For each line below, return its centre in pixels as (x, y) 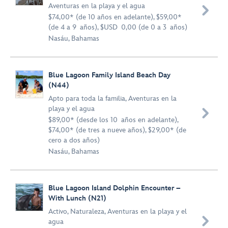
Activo (58, 211)
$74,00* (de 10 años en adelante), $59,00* (115, 17)
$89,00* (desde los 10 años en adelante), (113, 120)
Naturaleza (87, 211)
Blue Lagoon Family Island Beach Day (109, 75)
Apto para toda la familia (87, 98)
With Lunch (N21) (77, 198)
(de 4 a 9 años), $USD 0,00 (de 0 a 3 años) (118, 27)
